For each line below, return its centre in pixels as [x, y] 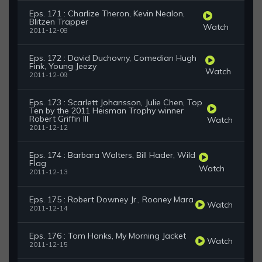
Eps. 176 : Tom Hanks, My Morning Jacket [108, 236]
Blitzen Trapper [59, 22]
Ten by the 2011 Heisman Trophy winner [106, 111]
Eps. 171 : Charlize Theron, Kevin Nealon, [107, 14]
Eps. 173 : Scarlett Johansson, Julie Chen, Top [116, 103]
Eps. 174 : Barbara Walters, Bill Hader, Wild [112, 155]
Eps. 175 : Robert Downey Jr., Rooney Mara [111, 200]
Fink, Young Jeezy [63, 66]
